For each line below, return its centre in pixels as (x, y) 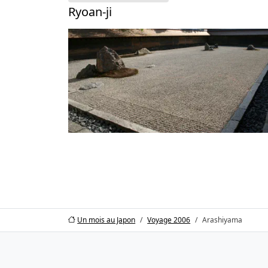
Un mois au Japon (106, 220)
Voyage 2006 (169, 220)
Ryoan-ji (90, 12)
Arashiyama (223, 220)
